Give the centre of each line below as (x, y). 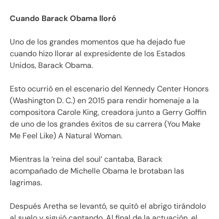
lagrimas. (26, 182)
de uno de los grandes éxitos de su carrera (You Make (105, 124)
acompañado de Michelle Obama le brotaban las (97, 171)
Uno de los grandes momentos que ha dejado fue (98, 42)
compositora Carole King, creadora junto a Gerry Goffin (108, 112)
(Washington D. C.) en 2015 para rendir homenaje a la (104, 100)
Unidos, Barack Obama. (51, 65)
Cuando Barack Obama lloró (64, 18)
